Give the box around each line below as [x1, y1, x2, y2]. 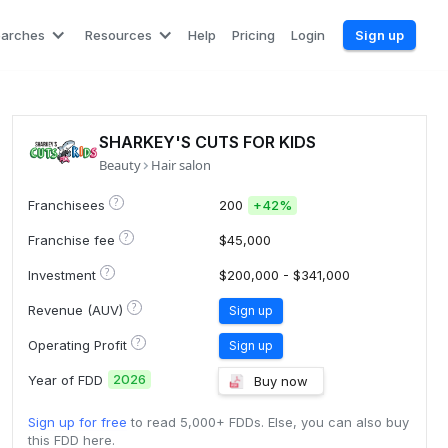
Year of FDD [27, 371, 103, 388]
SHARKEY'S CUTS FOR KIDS [98, 132, 316, 152]
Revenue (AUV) [27, 301, 123, 318]
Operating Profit [27, 336, 127, 353]
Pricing [232, 27, 275, 43]
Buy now [254, 372, 309, 389]
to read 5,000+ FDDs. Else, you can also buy [126, 414, 409, 430]
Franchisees [27, 196, 105, 213]
